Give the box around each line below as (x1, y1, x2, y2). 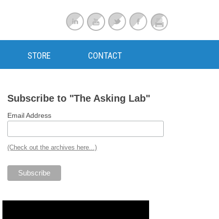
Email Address (7, 111, 52, 119)
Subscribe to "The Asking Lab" (7, 93, 151, 104)
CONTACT (88, 50, 122, 61)
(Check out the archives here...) (7, 143, 97, 151)
